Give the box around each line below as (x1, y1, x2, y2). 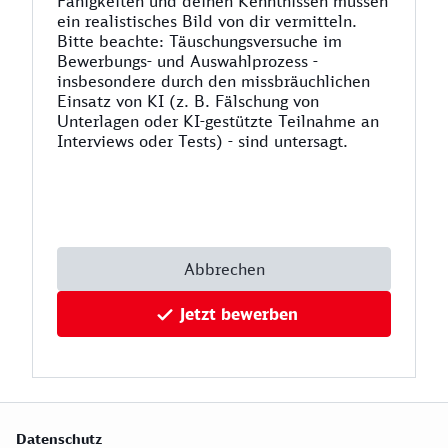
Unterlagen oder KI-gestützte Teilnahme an (57, 111, 379, 131)
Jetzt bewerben (180, 304, 298, 324)
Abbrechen (183, 259, 265, 279)
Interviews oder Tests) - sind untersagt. (57, 131, 348, 151)
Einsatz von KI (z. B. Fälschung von (57, 91, 319, 111)
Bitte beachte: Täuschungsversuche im (57, 31, 342, 51)
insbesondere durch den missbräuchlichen (57, 71, 370, 91)
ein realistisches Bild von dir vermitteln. (57, 11, 357, 31)
